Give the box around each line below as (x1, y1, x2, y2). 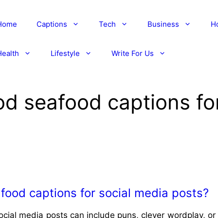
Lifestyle (50, 49, 80, 58)
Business (147, 19, 179, 29)
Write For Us (111, 49, 154, 58)
